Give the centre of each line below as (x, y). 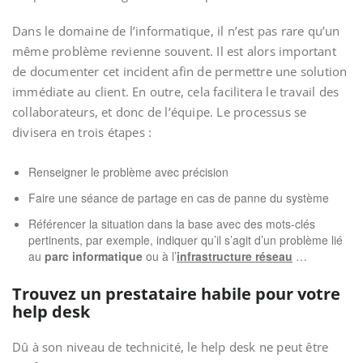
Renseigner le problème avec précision (128, 172)
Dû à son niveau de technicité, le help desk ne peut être (171, 347)
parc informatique (95, 256)
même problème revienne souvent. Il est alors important (174, 51)
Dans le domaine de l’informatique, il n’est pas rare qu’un (176, 31)
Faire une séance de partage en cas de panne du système (179, 198)
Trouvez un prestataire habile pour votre (176, 294)
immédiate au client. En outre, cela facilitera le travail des (176, 92)
